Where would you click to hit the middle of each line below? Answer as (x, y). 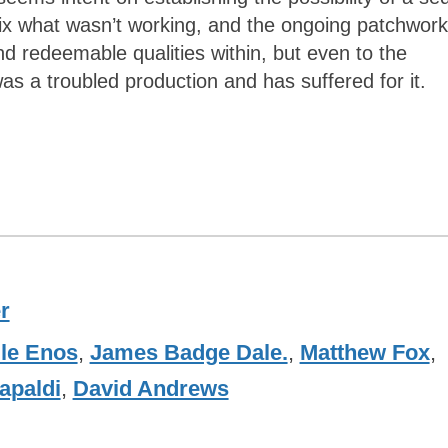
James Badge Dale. (188, 353)
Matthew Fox (364, 353)
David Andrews (150, 389)
